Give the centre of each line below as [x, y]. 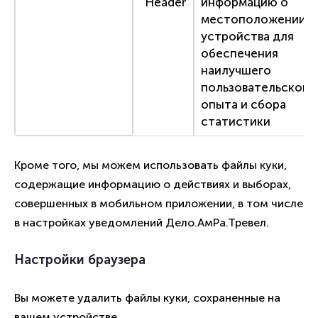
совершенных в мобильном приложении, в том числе [159, 204]
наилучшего [236, 71]
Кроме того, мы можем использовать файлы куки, [150, 165]
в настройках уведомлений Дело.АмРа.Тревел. [142, 223]
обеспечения [239, 54]
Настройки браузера [80, 260]
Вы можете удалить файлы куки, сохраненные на [147, 298]
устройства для [247, 37]
